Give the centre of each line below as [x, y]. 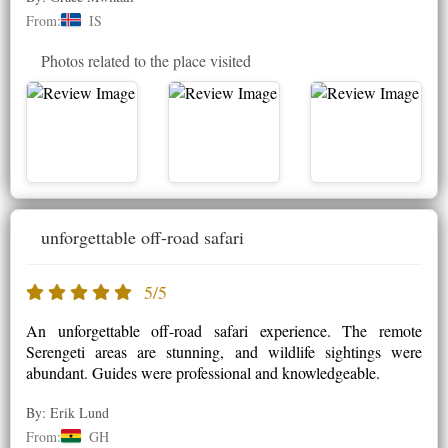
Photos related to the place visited [146, 60]
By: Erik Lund [67, 412]
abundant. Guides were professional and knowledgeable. [203, 372]
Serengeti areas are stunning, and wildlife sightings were [224, 351]
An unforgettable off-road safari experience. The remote [224, 330]
